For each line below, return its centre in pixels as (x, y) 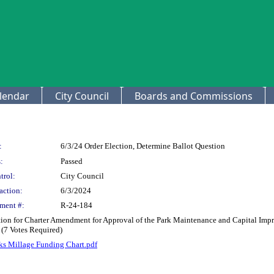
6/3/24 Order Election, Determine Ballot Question (143, 146)
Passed (72, 161)
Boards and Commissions (194, 96)
